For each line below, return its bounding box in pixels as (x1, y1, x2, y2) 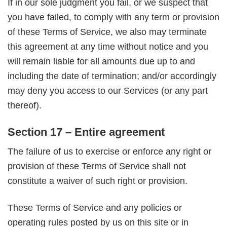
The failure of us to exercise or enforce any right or (8, 146, 211, 157)
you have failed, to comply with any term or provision (8, 12, 219, 23)
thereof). (8, 100, 42, 111)
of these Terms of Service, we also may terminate (8, 27, 207, 37)
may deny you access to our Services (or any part (8, 86, 208, 96)
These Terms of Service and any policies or (8, 202, 182, 213)
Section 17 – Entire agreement (8, 125, 165, 138)
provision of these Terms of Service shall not (8, 161, 186, 172)
